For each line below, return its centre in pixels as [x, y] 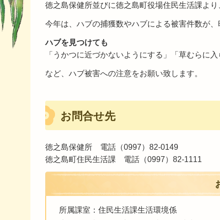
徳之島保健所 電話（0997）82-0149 [112, 147]
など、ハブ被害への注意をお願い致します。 [124, 73]
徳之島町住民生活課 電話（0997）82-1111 [124, 159]
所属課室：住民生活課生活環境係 [118, 210]
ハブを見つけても [77, 42]
